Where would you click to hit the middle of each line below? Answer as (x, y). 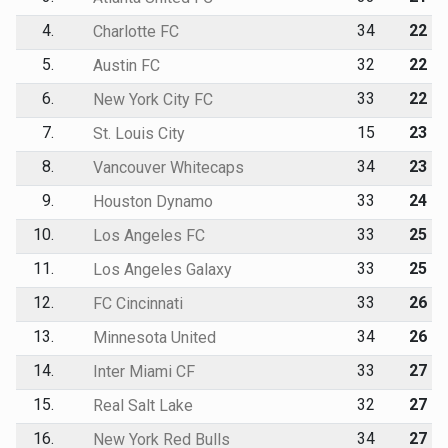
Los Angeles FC (146, 235)
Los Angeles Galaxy (160, 269)
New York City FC (150, 99)
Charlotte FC (133, 31)
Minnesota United (152, 337)
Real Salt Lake (140, 405)
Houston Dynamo (150, 201)
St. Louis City (136, 133)
